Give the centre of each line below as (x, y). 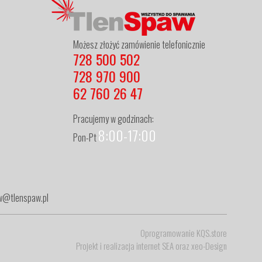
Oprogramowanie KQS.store (184, 232)
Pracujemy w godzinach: (114, 118)
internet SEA (155, 245)
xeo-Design (209, 245)
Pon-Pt (86, 137)
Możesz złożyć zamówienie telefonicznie (139, 44)
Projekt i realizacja (106, 245)
